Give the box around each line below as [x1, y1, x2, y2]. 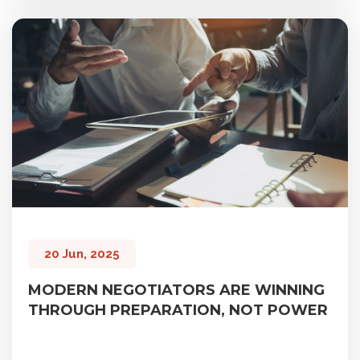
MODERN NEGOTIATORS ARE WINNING [28, 281, 325, 300]
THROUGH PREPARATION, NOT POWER [28, 301, 328, 320]
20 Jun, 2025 [44, 247, 120, 262]
